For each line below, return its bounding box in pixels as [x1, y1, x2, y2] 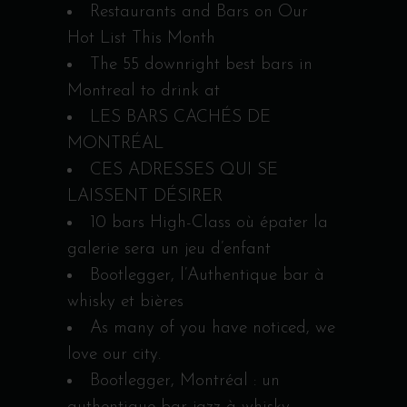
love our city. [67, 345, 161, 363]
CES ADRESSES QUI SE [90, 161, 278, 179]
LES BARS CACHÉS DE [90, 108, 271, 126]
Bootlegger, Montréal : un [90, 372, 280, 390]
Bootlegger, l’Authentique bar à [90, 266, 324, 284]
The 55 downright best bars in [90, 55, 313, 74]
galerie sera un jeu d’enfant [67, 240, 271, 258]
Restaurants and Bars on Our [90, 3, 308, 21]
